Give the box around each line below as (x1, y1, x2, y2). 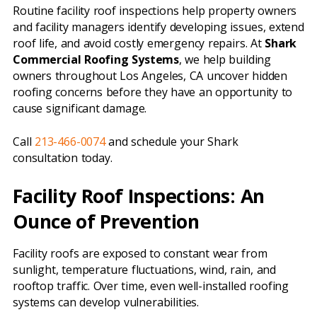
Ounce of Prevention (13, 208, 200, 234)
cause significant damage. (13, 100, 147, 116)
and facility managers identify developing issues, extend (13, 19, 304, 35)
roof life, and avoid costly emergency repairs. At (13, 35, 265, 51)
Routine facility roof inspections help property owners (13, 3, 297, 18)
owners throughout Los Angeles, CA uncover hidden (13, 68, 288, 83)
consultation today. (13, 150, 113, 166)
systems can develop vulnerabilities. (13, 294, 200, 310)
